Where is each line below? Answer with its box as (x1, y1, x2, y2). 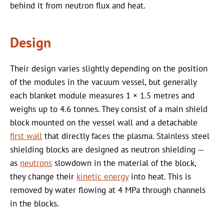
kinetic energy (76, 171, 129, 182)
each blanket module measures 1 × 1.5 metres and (10, 90, 195, 101)
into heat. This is (128, 171, 191, 182)
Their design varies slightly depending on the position (10, 63, 208, 74)
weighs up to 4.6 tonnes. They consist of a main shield (10, 103, 208, 115)
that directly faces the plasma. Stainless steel (42, 130, 210, 142)
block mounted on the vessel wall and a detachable (10, 117, 198, 128)
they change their (10, 171, 77, 182)
